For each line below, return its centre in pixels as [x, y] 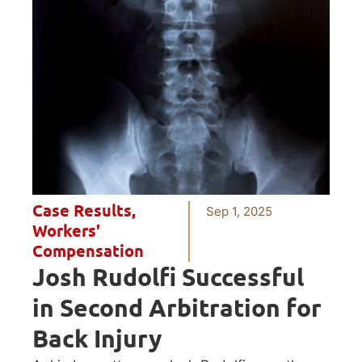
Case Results [82, 210]
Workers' [66, 231]
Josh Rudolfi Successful [168, 277]
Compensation [88, 251]
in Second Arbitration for [177, 307]
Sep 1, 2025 [240, 211]
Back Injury [97, 338]
